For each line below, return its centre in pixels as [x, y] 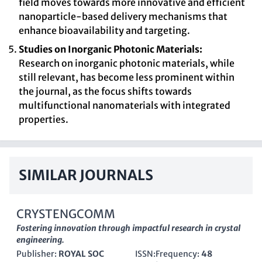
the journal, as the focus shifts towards [105, 91]
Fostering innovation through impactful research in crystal [128, 228]
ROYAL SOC [81, 254]
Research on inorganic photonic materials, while [127, 63]
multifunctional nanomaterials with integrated [125, 105]
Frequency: [178, 254]
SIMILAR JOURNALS [86, 175]
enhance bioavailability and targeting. [104, 30]
